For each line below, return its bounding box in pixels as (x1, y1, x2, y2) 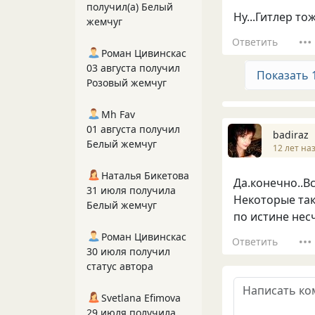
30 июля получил (86, 245, 170, 258)
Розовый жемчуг (86, 76, 167, 89)
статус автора (86, 259, 153, 273)
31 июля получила (86, 184, 176, 197)
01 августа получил (86, 122, 180, 136)
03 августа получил (86, 61, 180, 75)
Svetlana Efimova (101, 291, 181, 304)
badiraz (273, 127, 309, 141)
